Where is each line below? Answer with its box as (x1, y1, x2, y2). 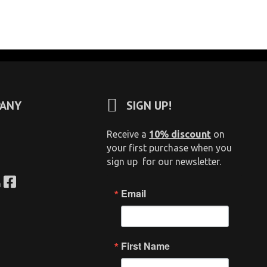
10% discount (149, 129, 212, 139)
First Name (121, 239, 170, 253)
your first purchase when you (107, 142, 232, 153)
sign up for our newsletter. (107, 156, 222, 167)
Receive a (107, 129, 150, 139)
